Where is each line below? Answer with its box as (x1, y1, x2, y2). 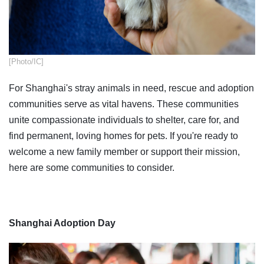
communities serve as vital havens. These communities (9, 98, 239, 109)
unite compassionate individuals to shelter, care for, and (9, 114, 239, 125)
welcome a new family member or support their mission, (9, 146, 240, 157)
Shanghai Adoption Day (9, 217, 115, 228)
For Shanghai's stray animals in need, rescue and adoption (9, 82, 254, 93)
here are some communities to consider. (9, 162, 174, 173)
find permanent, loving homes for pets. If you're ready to (9, 130, 238, 141)
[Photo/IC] (9, 57, 44, 66)
